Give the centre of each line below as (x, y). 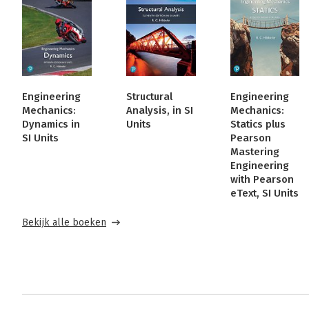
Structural (149, 97)
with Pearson (262, 180)
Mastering (255, 152)
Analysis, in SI (159, 111)
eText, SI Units (264, 193)
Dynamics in (51, 124)
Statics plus (258, 124)
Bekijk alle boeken (64, 223)
